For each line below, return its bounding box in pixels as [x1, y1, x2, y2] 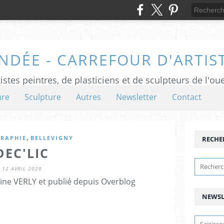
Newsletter [116, 91, 157, 102]
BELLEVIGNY [30, 134, 73, 141]
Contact [172, 91, 201, 102]
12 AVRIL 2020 [2, 165, 42, 172]
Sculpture [24, 91, 61, 102]
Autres [76, 91, 101, 102]
